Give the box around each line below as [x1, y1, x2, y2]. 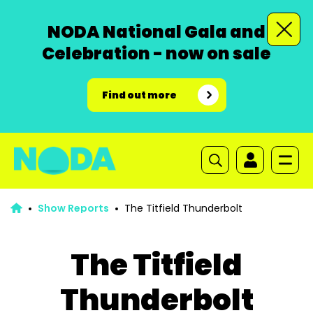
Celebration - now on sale [42, 42, 271, 65]
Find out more [101, 88, 177, 102]
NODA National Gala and [48, 20, 265, 43]
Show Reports [37, 201, 109, 215]
